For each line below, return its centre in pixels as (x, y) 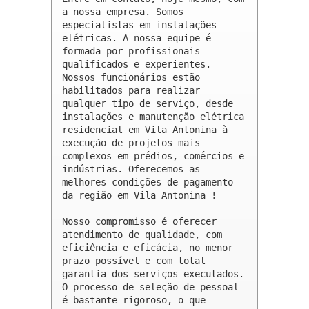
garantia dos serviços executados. (153, 273)
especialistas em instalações (139, 24)
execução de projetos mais (131, 142)
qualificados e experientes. (137, 64)
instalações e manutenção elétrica (153, 116)
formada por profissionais (131, 51)
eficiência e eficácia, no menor (148, 247)
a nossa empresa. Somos (123, 11)
